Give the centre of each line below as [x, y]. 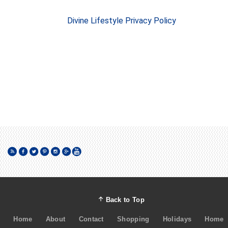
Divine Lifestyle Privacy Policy [122, 21]
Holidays [177, 219]
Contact [91, 219]
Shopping [133, 219]
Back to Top [125, 200]
